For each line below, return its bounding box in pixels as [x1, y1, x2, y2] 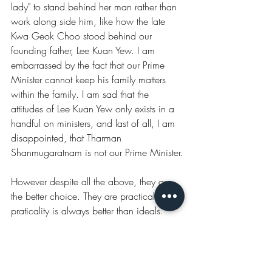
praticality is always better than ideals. [11, 203, 163, 217]
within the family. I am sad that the [11, 87, 152, 101]
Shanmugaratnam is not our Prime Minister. [11, 145, 183, 159]
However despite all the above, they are [11, 174, 174, 188]
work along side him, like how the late [11, 14, 168, 28]
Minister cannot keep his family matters [11, 72, 169, 86]
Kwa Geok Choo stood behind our [11, 29, 155, 42]
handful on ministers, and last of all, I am [11, 116, 178, 130]
